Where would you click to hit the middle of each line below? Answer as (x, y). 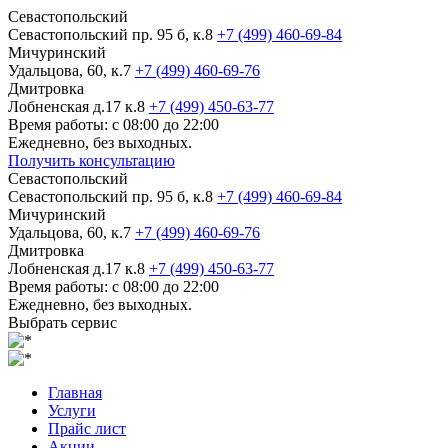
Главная (75, 392)
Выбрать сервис (62, 322)
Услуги (72, 410)
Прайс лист (87, 428)
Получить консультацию (91, 160)
